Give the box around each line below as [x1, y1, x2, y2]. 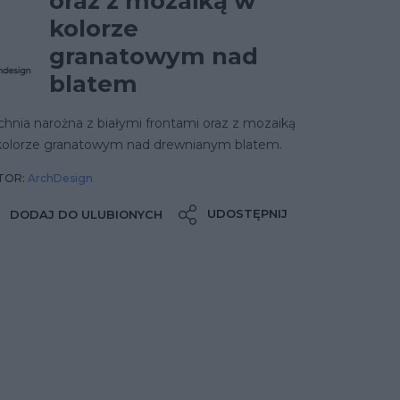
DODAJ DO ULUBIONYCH [10, 206, 162, 221]
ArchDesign [28, 171, 93, 185]
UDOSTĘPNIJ [207, 206, 287, 221]
